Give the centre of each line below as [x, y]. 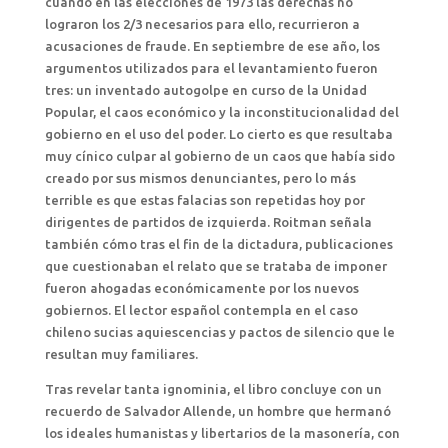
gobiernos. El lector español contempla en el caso [201, 310]
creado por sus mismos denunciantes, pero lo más [200, 178]
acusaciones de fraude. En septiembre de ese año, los [212, 46]
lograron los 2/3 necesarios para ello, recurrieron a [202, 24]
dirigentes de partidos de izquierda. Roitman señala [208, 222]
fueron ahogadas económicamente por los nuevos [201, 288]
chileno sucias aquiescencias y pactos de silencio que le [219, 332]
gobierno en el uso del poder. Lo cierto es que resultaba [218, 134]
